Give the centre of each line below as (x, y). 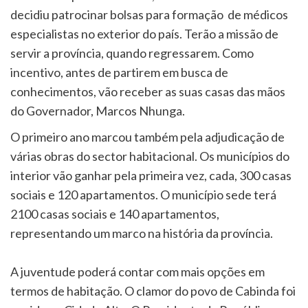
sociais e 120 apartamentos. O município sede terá (143, 194)
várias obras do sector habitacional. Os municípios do (150, 156)
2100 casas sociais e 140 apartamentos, (115, 213)
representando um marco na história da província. (142, 233)
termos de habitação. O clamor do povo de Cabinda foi (153, 290)
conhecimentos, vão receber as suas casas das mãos (148, 91)
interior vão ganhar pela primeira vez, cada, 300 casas (151, 175)
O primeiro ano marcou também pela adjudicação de (147, 136)
